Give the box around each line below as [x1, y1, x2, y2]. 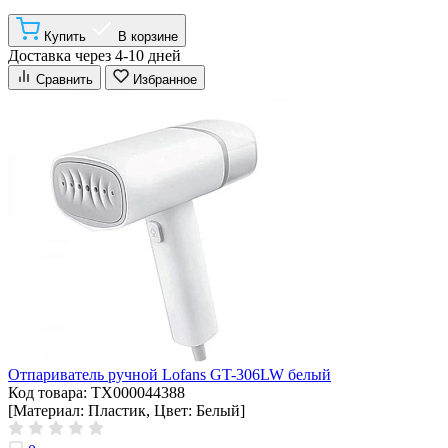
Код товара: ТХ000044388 [8, 383, 185, 401]
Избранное [133, 71, 197, 87]
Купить [44, 28, 86, 44]
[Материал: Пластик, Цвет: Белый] [8, 401, 245, 419]
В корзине [118, 28, 178, 44]
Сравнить [36, 71, 93, 87]
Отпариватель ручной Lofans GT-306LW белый [8, 365, 331, 383]
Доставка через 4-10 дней [8, 46, 181, 64]
